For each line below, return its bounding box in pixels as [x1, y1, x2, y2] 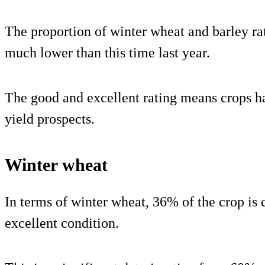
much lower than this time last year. [5, 45, 210, 61]
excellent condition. [5, 215, 119, 231]
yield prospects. [5, 111, 95, 127]
